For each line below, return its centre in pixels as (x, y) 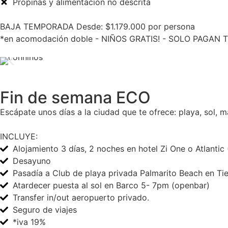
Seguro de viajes (45, 210)
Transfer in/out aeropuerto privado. (81, 197)
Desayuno (32, 161)
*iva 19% (29, 222)
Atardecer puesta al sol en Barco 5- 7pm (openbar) (111, 185)
